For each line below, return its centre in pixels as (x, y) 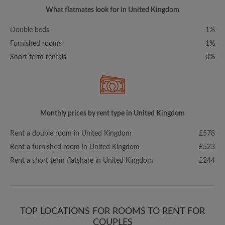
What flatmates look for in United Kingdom (113, 10)
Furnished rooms (36, 44)
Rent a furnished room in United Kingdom (75, 147)
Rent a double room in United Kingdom (71, 134)
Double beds (30, 30)
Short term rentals (38, 58)
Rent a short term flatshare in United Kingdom (82, 161)
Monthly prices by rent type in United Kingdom (113, 114)
